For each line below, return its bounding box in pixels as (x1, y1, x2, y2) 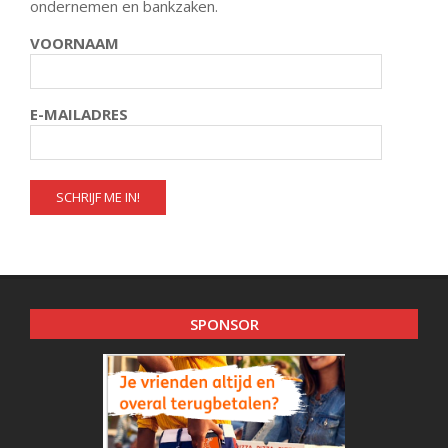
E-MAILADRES (30, 104, 128, 124)
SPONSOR (189, 314, 259, 334)
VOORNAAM (30, 33, 119, 53)
